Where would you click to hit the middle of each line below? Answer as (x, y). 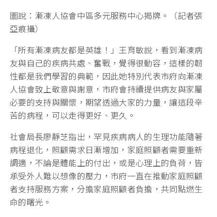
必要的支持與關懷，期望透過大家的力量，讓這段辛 (106, 102)
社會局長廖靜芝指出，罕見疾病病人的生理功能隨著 (106, 136)
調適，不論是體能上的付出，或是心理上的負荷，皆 (106, 162)
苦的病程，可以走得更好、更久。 (73, 115)
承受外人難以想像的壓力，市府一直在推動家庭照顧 (106, 175)
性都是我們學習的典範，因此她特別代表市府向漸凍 (106, 76)
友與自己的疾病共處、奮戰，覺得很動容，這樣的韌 (106, 62)
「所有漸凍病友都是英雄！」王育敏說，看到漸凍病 (106, 49)
